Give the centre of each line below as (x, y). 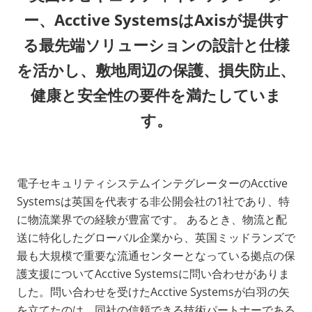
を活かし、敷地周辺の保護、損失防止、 (156, 69)
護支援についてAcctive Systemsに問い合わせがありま (153, 273)
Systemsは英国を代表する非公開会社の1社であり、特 (153, 201)
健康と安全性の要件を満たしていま (156, 94)
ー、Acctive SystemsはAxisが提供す (156, 19)
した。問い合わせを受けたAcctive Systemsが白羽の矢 (153, 291)
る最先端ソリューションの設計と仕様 (156, 44)
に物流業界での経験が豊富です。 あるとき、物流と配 (152, 219)
